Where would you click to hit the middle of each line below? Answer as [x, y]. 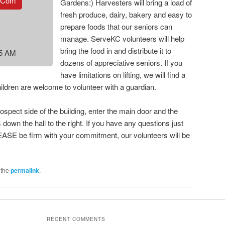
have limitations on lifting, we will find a [123, 74]
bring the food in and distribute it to [116, 50]
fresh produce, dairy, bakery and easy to [126, 14]
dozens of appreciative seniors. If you [121, 62]
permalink [25, 170]
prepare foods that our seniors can [116, 26]
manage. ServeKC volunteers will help [122, 38]
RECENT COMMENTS [76, 219]
